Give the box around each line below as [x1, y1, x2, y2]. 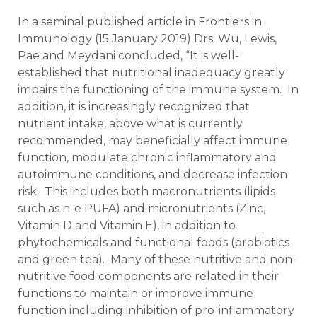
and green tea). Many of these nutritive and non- [18, 252, 296, 266]
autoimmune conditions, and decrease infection [18, 167, 287, 181]
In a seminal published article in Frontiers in [18, 14, 262, 28]
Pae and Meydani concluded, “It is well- [18, 48, 239, 62]
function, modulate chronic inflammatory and [18, 150, 277, 164]
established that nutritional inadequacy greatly [18, 65, 285, 79]
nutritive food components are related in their [18, 269, 279, 283]
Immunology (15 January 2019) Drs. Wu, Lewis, [18, 31, 277, 45]
